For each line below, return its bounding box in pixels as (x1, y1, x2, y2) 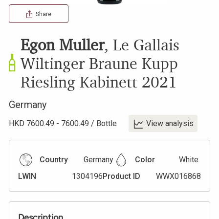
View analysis (146, 118, 194, 128)
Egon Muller (21, 35, 104, 54)
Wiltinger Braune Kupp (21, 53, 178, 73)
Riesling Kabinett (21, 72, 137, 91)
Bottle (96, 118, 117, 128)
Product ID (102, 171, 140, 181)
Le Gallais (113, 35, 179, 54)
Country (40, 154, 68, 164)
